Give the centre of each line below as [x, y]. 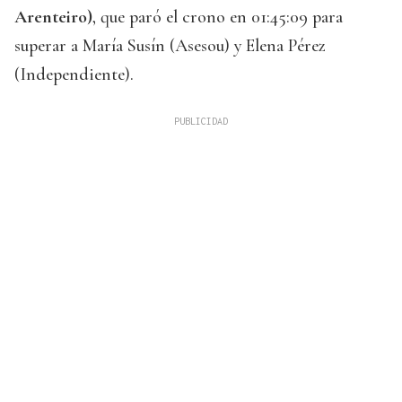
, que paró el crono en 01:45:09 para [218, 17]
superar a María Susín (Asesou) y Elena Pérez [170, 46]
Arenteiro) [53, 17]
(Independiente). [74, 75]
